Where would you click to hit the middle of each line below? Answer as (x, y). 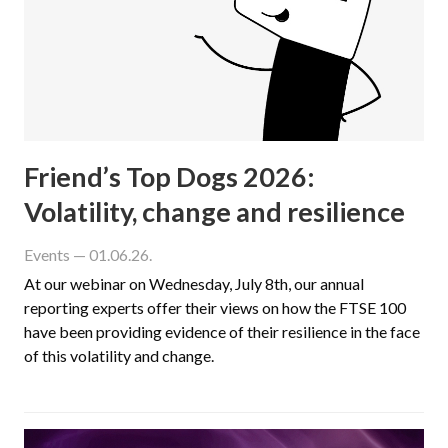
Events (47, 254)
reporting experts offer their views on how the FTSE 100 (215, 307)
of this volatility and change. (119, 355)
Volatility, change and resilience (214, 211)
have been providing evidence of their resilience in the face (222, 331)
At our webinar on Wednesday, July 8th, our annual (194, 283)
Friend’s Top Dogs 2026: (169, 176)
